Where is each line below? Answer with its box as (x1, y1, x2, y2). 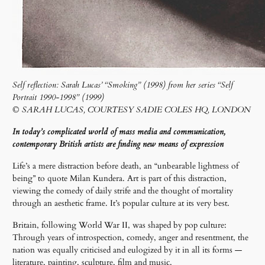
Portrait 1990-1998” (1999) (12, 91, 107, 103)
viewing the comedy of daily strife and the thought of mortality (12, 185, 234, 196)
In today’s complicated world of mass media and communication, (12, 125, 226, 137)
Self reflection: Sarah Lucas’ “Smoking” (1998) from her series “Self (12, 79, 234, 91)
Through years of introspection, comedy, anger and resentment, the (12, 231, 249, 243)
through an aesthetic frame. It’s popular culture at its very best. (12, 197, 230, 209)
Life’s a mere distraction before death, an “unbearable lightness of (12, 160, 239, 172)
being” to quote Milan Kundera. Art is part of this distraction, (12, 172, 227, 184)
